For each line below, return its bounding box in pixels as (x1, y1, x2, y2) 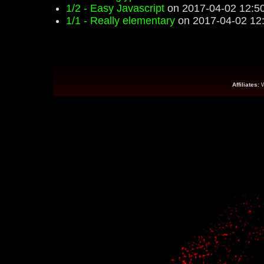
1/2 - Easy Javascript (66, 2, 164, 14)
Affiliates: (232, 81, 259, 88)
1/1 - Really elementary (66, 15, 175, 27)
